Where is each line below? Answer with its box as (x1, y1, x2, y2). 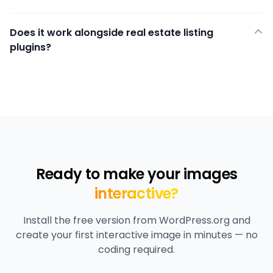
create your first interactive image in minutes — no (15, 228, 258, 242)
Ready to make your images (35, 164, 238, 184)
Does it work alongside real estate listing (10, 26, 213, 40)
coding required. (98, 243, 175, 257)
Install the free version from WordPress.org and (23, 213, 250, 227)
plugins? (10, 40, 51, 54)
